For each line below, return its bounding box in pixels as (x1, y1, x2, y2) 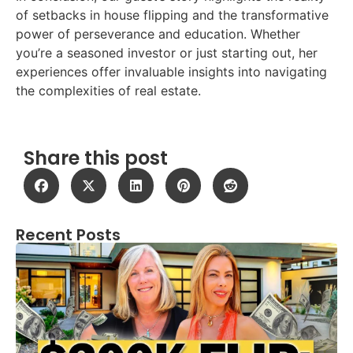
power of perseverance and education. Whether (16, 25, 300, 42)
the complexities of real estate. (16, 82, 201, 98)
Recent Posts (16, 224, 121, 247)
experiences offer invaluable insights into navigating (16, 63, 327, 80)
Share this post (24, 145, 168, 172)
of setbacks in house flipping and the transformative (16, 6, 329, 23)
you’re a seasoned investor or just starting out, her (16, 44, 318, 61)
